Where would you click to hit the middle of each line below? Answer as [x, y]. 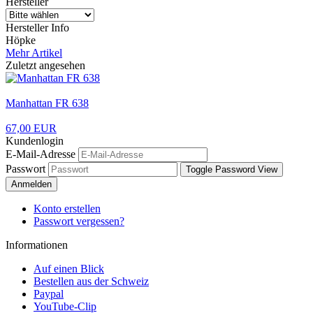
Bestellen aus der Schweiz [91, 282]
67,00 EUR [31, 129]
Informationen [37, 245]
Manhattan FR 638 [47, 103]
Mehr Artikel [34, 53]
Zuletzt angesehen [45, 66]
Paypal [49, 294]
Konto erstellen [67, 209]
